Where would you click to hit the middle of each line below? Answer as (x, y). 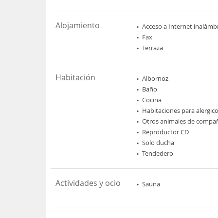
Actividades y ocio (88, 183)
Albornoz (155, 78)
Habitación (76, 77)
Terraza (153, 48)
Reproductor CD (166, 132)
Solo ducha (158, 143)
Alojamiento (78, 25)
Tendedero (158, 153)
